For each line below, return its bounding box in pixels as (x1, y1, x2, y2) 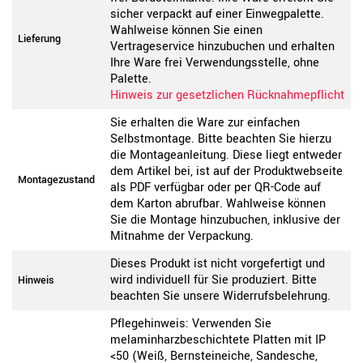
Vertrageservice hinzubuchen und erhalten (110, 38, 335, 56)
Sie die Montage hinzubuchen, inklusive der (110, 211, 340, 229)
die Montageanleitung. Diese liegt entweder (110, 147, 342, 164)
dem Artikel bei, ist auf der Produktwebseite (110, 163, 343, 181)
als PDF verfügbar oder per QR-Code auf (110, 179, 321, 197)
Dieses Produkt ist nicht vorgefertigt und (110, 255, 325, 273)
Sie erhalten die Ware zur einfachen (110, 114, 300, 132)
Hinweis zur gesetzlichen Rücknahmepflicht (110, 87, 344, 105)
